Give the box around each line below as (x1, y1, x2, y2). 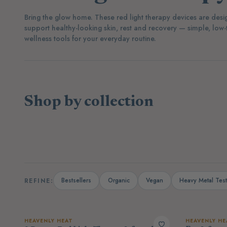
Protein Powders (150, 107, 206, 115)
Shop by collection (24, 95, 154, 110)
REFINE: (24, 176, 54, 185)
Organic (107, 175, 130, 185)
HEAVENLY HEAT (24, 216, 73, 224)
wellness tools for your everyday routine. (24, 33, 156, 44)
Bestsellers (61, 175, 92, 185)
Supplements (32, 107, 75, 115)
